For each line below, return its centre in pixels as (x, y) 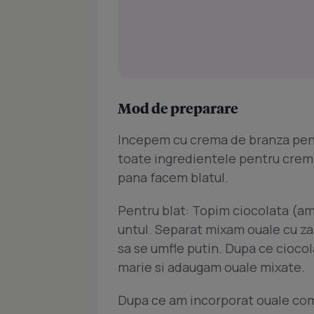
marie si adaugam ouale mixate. (211, 267)
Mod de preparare (178, 108)
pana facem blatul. (173, 178)
